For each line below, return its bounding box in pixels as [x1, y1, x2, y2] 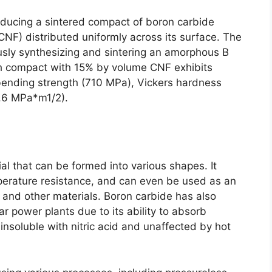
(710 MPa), [78, 76, 137, 89]
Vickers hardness [137, 76, 222, 89]
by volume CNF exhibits [97, 61, 212, 73]
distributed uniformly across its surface [25, 30, 217, 43]
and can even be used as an [97, 175, 236, 188]
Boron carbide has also [104, 190, 216, 203]
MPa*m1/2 [11, 91, 61, 104]
